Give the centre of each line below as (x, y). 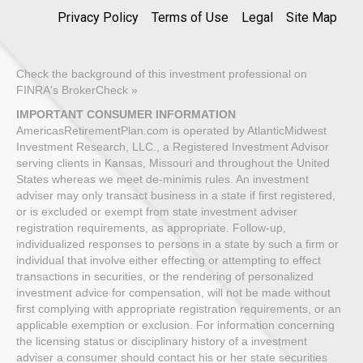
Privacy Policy (98, 17)
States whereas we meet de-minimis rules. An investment (162, 179)
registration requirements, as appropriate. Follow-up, (151, 228)
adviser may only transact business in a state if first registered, (176, 196)
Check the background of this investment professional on (162, 74)
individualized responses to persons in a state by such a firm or (177, 244)
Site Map (312, 18)
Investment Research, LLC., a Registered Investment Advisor (173, 147)
